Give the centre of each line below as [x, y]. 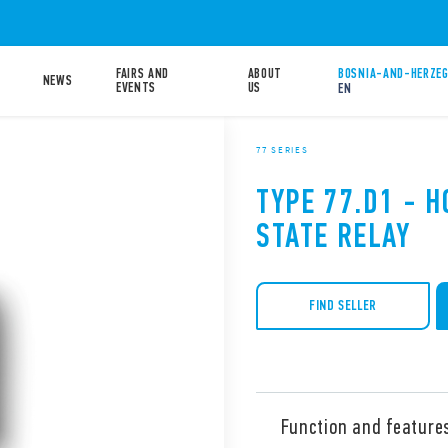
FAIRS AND [142, 73]
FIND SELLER [343, 306]
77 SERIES [282, 149]
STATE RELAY [333, 235]
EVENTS [135, 87]
